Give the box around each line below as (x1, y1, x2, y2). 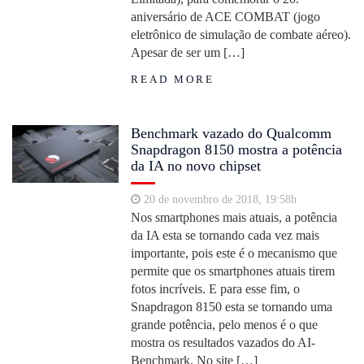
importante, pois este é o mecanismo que (131, 246, 338, 260)
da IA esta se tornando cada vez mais (131, 228, 320, 242)
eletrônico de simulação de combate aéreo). (131, 28, 352, 41)
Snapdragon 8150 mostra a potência (131, 141, 343, 158)
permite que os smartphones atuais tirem (131, 264, 336, 278)
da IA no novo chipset (131, 158, 262, 174)
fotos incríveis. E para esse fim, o (131, 282, 301, 296)
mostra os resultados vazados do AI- (131, 336, 316, 349)
